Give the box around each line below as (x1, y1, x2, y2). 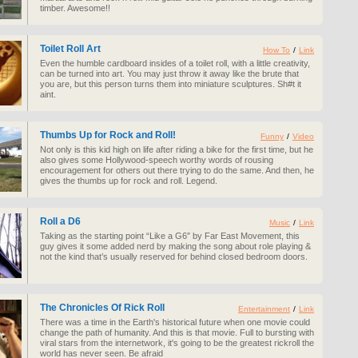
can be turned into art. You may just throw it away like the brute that (40, 69, 299, 78)
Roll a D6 (40, 216, 81, 227)
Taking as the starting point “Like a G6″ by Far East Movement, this (40, 231, 300, 241)
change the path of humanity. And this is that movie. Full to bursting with (40, 328, 314, 337)
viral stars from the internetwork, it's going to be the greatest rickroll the (40, 338, 314, 348)
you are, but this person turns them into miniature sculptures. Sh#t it (40, 79, 301, 89)
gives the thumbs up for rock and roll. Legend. (40, 176, 217, 185)
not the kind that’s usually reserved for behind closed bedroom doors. (40, 252, 308, 261)
